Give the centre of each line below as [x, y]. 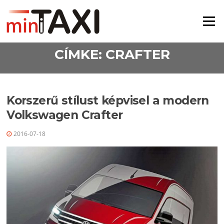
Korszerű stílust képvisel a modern [108, 101]
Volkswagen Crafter [65, 115]
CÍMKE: [80, 54]
